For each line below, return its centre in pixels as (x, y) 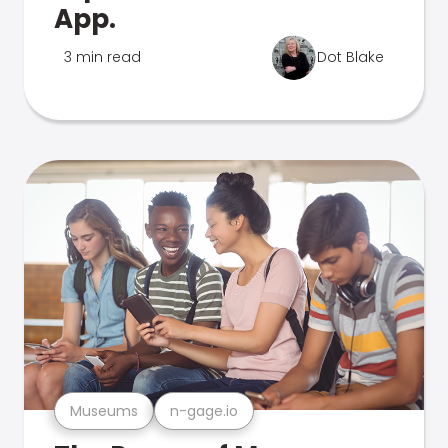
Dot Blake (350, 57)
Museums (104, 410)
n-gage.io (204, 410)
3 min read (102, 57)
